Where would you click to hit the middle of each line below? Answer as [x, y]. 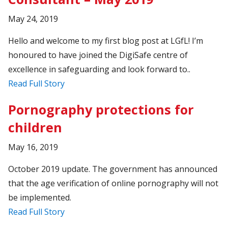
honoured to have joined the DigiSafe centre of [98, 55]
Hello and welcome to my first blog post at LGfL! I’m [106, 40]
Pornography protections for [101, 109]
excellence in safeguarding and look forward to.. [99, 69]
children [35, 127]
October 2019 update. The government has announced [113, 169]
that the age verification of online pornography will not [113, 183]
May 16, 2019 [33, 147]
